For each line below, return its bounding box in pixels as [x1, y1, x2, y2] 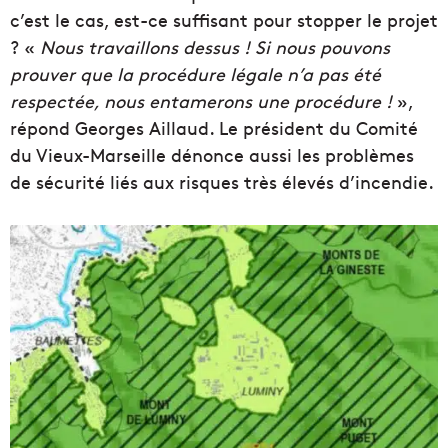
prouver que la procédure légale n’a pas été [10, 61, 381, 87]
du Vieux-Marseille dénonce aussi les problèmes [10, 142, 414, 168]
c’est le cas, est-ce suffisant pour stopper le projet [10, 7, 438, 33]
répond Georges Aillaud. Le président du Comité [10, 115, 418, 141]
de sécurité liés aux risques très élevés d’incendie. [10, 169, 434, 195]
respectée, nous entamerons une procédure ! [10, 88, 397, 114]
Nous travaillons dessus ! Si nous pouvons [40, 34, 390, 60]
